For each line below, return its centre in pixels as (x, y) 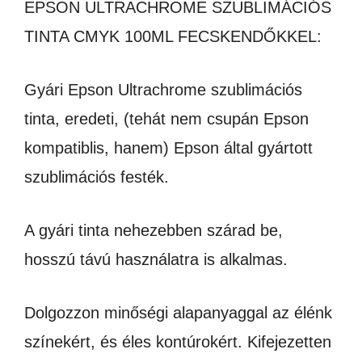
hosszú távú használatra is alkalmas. (156, 259)
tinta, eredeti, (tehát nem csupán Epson (166, 119)
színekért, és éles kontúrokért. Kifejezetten (178, 342)
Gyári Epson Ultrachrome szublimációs (163, 90)
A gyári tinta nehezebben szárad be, (154, 230)
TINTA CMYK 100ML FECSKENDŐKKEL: (173, 36)
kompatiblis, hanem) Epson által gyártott (168, 148)
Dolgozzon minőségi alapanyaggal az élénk (178, 313)
